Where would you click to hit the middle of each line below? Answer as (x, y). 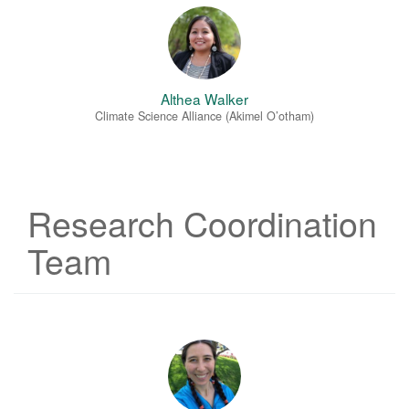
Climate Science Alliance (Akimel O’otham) (204, 116)
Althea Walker (204, 99)
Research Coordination (202, 223)
